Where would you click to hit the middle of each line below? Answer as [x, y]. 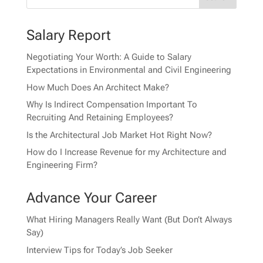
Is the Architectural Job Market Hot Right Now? [119, 135]
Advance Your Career [91, 198]
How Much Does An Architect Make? [97, 87]
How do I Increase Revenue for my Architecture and [126, 152]
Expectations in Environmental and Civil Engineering [129, 70]
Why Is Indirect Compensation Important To [112, 105]
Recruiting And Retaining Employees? [100, 118]
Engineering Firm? [62, 165]
